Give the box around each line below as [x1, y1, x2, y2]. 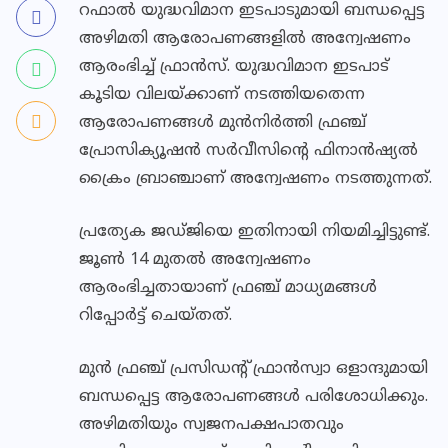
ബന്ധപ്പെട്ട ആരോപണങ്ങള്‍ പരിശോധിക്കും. [79, 387, 428, 407]
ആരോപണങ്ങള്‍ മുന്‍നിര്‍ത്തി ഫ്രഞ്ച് [79, 113, 366, 133]
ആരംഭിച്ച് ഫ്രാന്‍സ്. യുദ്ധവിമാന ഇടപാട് [79, 57, 389, 77]
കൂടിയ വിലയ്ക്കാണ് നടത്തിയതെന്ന [79, 85, 365, 105]
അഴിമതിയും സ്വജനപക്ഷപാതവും [79, 415, 344, 435]
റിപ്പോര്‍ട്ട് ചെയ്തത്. [79, 306, 232, 326]
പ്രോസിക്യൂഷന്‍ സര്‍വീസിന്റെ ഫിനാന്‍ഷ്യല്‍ [79, 141, 418, 161]
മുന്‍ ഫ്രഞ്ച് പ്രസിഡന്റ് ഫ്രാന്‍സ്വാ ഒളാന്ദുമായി [79, 359, 428, 379]
